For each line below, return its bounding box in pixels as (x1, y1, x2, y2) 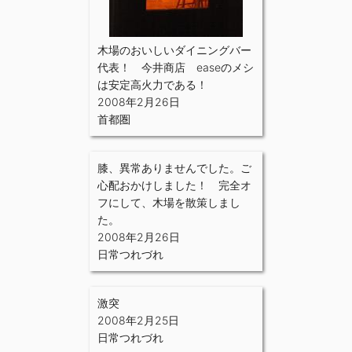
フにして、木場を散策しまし (97, 195, 240, 209)
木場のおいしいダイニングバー (97, 42, 251, 57)
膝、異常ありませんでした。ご (97, 160, 251, 174)
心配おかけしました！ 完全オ (97, 178, 251, 192)
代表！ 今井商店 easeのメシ (97, 60, 254, 74)
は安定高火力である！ (97, 77, 207, 91)
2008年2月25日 (97, 313, 179, 327)
